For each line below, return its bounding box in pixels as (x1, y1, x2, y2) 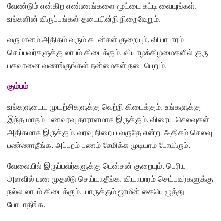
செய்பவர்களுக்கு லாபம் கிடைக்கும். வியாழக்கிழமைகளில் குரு (7, 46, 208, 58)
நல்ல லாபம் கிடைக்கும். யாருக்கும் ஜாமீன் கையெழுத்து (7, 185, 184, 197)
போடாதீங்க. (7, 198, 45, 210)
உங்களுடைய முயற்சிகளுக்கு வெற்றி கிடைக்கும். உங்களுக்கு (7, 100, 201, 112)
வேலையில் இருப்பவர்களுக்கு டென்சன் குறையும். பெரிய (7, 159, 186, 171)
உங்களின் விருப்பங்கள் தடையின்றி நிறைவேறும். (7, 12, 161, 24)
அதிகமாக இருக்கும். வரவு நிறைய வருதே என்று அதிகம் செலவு (7, 126, 212, 138)
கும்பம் (7, 79, 28, 91)
